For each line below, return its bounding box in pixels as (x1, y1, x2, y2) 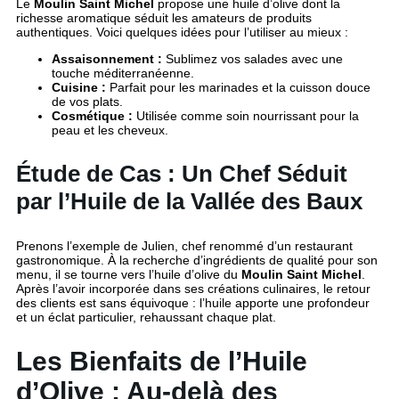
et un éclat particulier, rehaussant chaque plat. (16, 310, 276, 325)
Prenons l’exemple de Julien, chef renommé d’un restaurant (16, 239, 353, 254)
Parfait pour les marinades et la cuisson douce (106, 80, 370, 95)
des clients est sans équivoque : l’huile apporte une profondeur (16, 296, 370, 311)
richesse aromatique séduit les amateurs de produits (16, 11, 312, 26)
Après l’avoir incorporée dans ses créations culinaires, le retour (16, 281, 370, 297)
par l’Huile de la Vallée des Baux (16, 188, 362, 216)
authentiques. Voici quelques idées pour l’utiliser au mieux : (16, 25, 348, 40)
